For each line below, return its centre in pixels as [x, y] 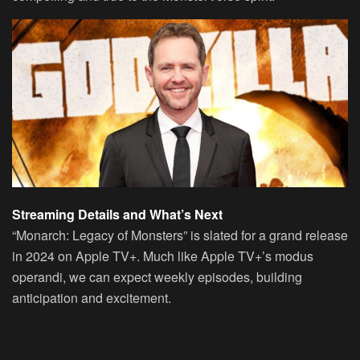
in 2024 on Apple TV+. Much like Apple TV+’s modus [163, 256]
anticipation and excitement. [92, 297]
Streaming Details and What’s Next [117, 214]
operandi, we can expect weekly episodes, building [157, 276]
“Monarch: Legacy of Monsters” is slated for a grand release [180, 235]
